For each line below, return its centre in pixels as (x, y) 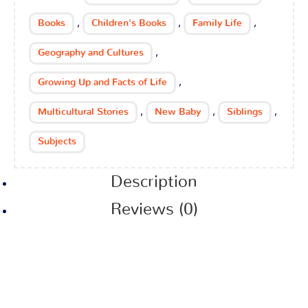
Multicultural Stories (83, 112)
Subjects (57, 142)
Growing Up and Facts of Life (102, 83)
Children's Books (129, 24)
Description (154, 183)
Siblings (245, 112)
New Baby (178, 112)
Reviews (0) (154, 210)
